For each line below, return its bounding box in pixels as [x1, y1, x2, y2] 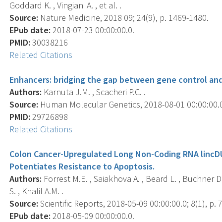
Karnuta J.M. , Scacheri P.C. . [42, 86, 146, 98]
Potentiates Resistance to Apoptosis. [9, 160, 155, 172]
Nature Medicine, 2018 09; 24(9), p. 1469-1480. [38, 11, 209, 23]
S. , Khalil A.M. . [9, 185, 64, 197]
